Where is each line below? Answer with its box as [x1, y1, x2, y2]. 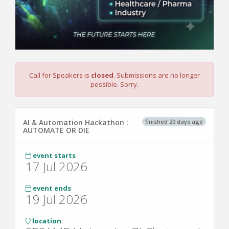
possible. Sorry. [90, 80, 139, 89]
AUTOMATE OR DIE [23, 125, 89, 135]
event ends [31, 184, 71, 193]
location [31, 216, 61, 225]
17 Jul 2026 [26, 158, 87, 175]
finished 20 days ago [145, 117, 203, 125]
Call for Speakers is [29, 71, 91, 80]
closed [91, 71, 113, 80]
